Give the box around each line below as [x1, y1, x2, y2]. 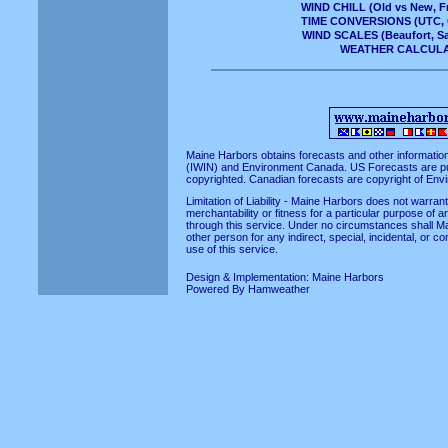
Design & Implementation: [185, 271, 312, 283]
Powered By [185, 283, 248, 295]
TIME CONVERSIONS [300, 15, 411, 27]
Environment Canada [241, 161, 344, 173]
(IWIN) [185, 161, 218, 173]
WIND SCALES [301, 29, 378, 41]
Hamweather [247, 283, 310, 295]
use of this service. [185, 243, 278, 255]
